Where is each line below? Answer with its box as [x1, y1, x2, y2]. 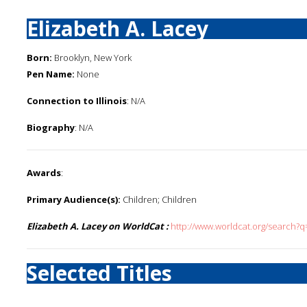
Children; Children [121, 193, 197, 206]
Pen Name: [27, 68, 75, 80]
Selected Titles [27, 259, 172, 287]
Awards [27, 167, 61, 179]
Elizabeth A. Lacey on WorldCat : [27, 220, 169, 232]
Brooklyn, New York [52, 51, 132, 64]
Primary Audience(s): [27, 193, 121, 206]
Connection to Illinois [27, 95, 127, 107]
